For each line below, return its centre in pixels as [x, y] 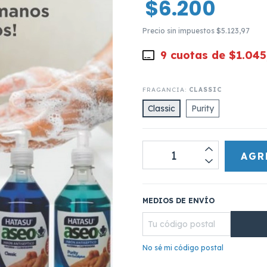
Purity [203, 109]
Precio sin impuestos [179, 31]
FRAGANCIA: [166, 90]
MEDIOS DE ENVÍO [178, 201]
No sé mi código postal [183, 248]
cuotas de [198, 55]
